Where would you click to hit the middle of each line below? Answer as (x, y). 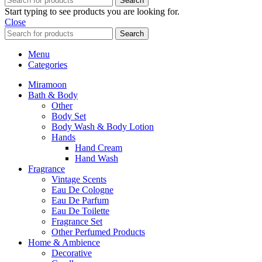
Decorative (72, 253)
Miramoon (47, 85)
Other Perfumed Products (98, 232)
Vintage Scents (79, 180)
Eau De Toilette (80, 211)
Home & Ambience (64, 243)
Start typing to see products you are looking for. (92, 12)
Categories (48, 65)
